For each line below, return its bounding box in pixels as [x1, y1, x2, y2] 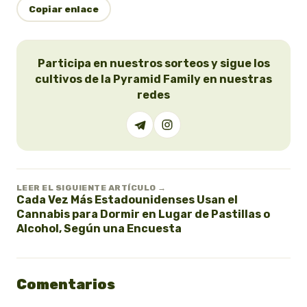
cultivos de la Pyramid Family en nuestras [35, 72, 272, 86]
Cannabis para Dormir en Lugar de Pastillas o [16, 207, 270, 221]
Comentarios [16, 275, 115, 293]
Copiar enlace [29, 3, 99, 14]
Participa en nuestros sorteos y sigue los [37, 56, 270, 70]
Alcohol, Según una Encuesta [16, 221, 182, 235]
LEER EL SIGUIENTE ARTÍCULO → [16, 182, 167, 193]
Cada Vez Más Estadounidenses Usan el [16, 193, 238, 206]
